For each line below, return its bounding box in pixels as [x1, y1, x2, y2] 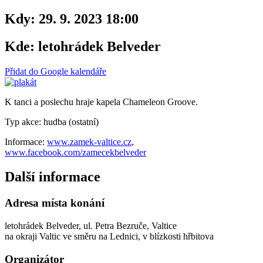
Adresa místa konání [5, 197, 104, 210]
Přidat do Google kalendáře [5, 66, 106, 76]
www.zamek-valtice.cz [47, 136, 131, 147]
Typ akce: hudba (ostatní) [5, 116, 99, 127]
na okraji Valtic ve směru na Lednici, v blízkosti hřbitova [5, 231, 214, 242]
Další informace [5, 169, 100, 185]
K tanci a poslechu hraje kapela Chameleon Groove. [5, 96, 198, 107]
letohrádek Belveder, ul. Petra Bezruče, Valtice [5, 221, 177, 231]
